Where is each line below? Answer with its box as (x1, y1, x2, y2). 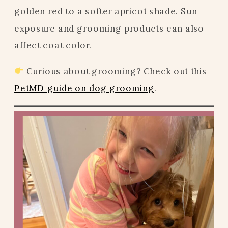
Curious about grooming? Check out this (24, 65, 207, 76)
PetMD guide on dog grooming (14, 82, 154, 94)
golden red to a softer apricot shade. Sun (14, 6, 197, 17)
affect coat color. (14, 40, 92, 51)
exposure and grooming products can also (14, 22, 204, 34)
